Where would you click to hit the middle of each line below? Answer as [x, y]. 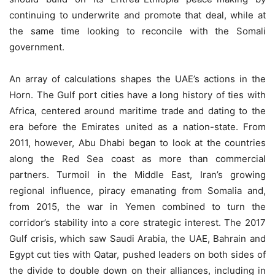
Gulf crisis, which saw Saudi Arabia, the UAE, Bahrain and [137, 238]
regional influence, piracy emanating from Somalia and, [137, 191]
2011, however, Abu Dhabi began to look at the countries [137, 143]
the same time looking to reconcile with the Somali [137, 31]
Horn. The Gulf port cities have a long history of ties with [137, 95]
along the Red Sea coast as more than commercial [137, 159]
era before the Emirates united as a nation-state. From [137, 127]
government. [37, 47]
